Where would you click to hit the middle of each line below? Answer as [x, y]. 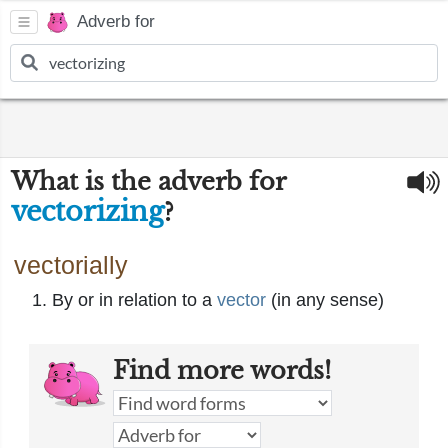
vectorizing [87, 211]
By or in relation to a [134, 300]
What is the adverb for [148, 181]
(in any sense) [325, 300]
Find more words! [222, 370]
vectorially [71, 265]
